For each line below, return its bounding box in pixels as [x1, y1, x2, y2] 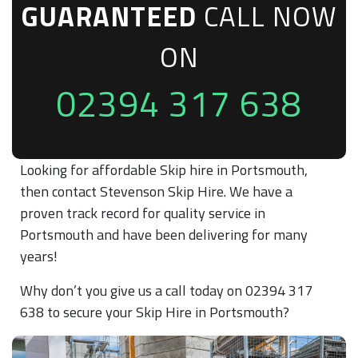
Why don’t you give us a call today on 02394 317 [20, 280, 312, 301]
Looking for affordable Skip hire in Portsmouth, [20, 159, 308, 181]
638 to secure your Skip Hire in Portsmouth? [20, 301, 289, 323]
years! [20, 245, 58, 267]
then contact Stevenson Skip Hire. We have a [20, 181, 292, 202]
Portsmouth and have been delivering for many [20, 224, 308, 245]
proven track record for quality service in [20, 202, 265, 224]
